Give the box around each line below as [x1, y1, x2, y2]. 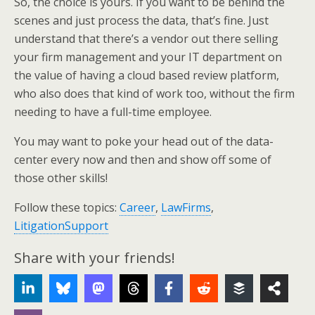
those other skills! [14, 170, 108, 186]
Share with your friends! [14, 248, 175, 267]
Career [120, 200, 155, 215]
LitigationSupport [14, 218, 108, 233]
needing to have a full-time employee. [14, 104, 212, 120]
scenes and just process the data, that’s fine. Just [14, 13, 269, 28]
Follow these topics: [14, 200, 120, 215]
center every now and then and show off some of [14, 152, 271, 167]
